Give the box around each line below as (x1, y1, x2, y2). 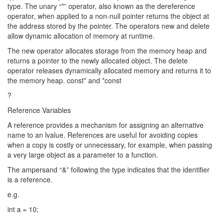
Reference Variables (7, 105, 71, 115)
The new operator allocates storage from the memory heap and (7, 46, 207, 55)
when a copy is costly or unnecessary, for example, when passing (7, 140, 212, 150)
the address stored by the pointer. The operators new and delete (7, 21, 210, 31)
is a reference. (7, 174, 53, 184)
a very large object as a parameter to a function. (7, 150, 158, 160)
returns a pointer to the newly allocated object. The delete (7, 55, 188, 65)
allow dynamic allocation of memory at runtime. (7, 31, 155, 41)
